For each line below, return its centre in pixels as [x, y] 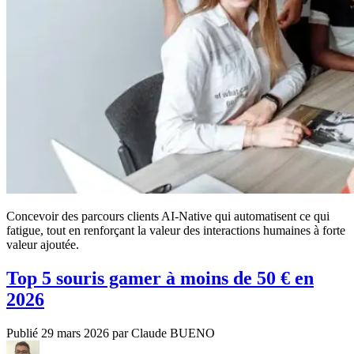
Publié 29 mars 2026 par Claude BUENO [111, 333]
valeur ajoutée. [43, 244]
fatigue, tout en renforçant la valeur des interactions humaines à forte [176, 230]
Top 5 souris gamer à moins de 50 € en [160, 278]
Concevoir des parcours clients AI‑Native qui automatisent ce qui [168, 216]
